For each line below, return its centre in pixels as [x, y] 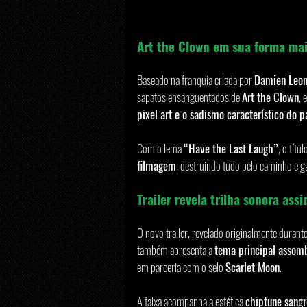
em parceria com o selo [181, 267]
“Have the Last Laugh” [231, 148]
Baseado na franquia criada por [196, 79]
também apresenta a [176, 249]
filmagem [157, 165]
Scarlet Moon [253, 267]
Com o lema [160, 148]
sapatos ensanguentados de [189, 97]
